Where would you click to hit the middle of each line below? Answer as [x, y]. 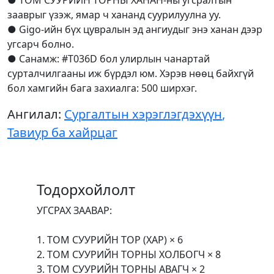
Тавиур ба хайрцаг [62, 132]
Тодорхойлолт [86, 189]
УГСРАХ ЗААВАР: [74, 210]
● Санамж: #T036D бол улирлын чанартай [109, 58]
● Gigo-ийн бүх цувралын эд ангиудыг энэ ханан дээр [135, 29]
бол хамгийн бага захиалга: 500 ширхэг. [102, 88]
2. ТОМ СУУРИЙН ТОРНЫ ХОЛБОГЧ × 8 [129, 254]
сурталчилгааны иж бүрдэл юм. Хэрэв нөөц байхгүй [131, 73]
